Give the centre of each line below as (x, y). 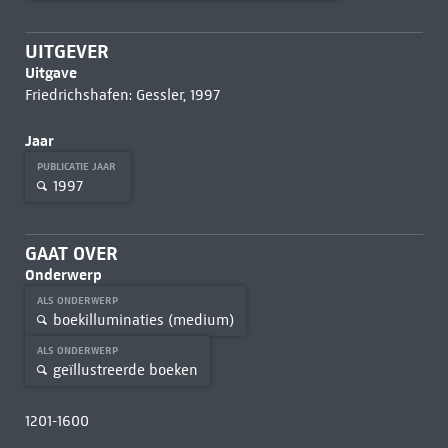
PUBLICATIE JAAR (77, 166)
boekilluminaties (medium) (143, 319)
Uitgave (50, 72)
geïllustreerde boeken (125, 369)
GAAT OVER (71, 253)
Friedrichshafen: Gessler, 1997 (122, 95)
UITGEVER (66, 51)
